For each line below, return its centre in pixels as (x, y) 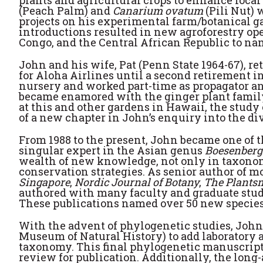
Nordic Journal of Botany (137, 182)
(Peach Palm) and (66, 11)
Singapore (44, 182)
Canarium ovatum (158, 11)
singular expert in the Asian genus (112, 150)
